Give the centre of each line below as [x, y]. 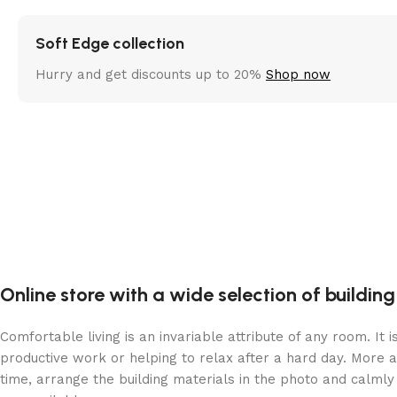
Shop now [298, 74]
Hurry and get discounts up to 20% [151, 74]
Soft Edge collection [110, 43]
